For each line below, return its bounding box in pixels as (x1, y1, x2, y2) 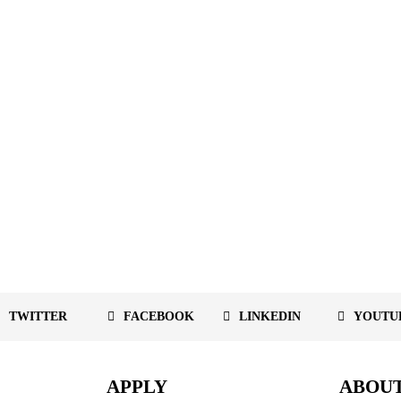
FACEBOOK (124, 309, 195, 323)
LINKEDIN (238, 309, 301, 323)
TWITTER (8, 309, 67, 323)
